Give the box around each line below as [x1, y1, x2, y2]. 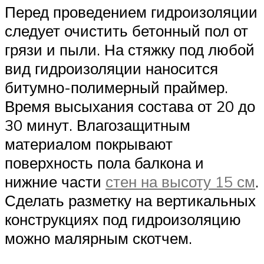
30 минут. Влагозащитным [5, 115, 190, 134]
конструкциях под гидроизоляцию [5, 209, 241, 229]
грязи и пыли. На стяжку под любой [5, 39, 255, 59]
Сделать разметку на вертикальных [5, 190, 256, 210]
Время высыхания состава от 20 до [5, 96, 255, 115]
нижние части [5, 171, 105, 191]
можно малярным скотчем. [5, 228, 192, 247]
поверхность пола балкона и [5, 153, 204, 172]
